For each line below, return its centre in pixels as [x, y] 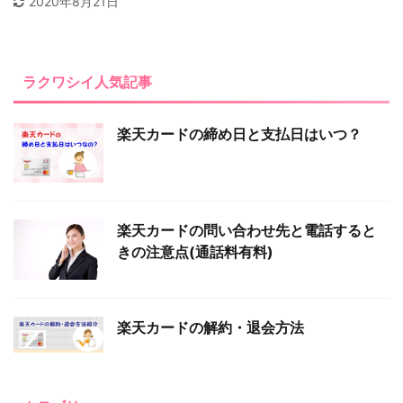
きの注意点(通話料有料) [195, 252]
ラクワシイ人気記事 [87, 82]
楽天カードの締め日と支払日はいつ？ [239, 134]
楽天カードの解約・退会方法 [210, 327]
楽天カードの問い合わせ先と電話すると [246, 231]
